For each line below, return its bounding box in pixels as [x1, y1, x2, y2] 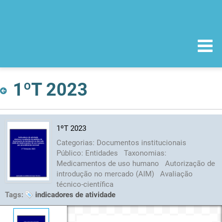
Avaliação [160, 169, 193, 178]
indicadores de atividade [35, 190, 115, 199]
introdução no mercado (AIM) [56, 169, 156, 178]
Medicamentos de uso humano [56, 159, 161, 168]
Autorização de [165, 159, 215, 168]
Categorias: [56, 138, 97, 147]
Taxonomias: [123, 148, 166, 158]
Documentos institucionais [96, 138, 186, 147]
